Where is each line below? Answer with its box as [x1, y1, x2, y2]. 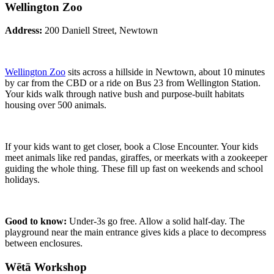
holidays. [5, 174, 40, 185]
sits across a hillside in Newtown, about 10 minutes [65, 67, 265, 78]
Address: [5, 25, 42, 36]
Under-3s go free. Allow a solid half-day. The [67, 216, 245, 227]
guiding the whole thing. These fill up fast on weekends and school [5, 163, 263, 174]
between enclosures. [5, 238, 83, 249]
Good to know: [5, 216, 67, 227]
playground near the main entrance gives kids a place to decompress [5, 227, 266, 238]
